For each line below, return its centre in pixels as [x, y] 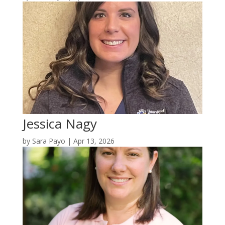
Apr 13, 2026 [94, 141]
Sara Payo [48, 141]
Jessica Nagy [60, 124]
